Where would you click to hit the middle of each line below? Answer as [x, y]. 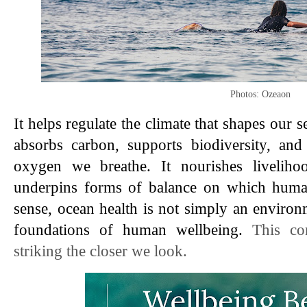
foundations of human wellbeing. [133, 230]
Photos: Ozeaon [260, 94]
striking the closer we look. [100, 251]
